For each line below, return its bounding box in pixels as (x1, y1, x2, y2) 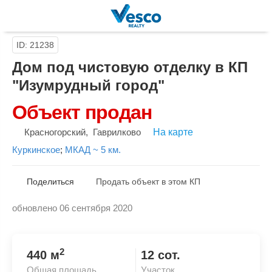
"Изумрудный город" (12, 77, 165, 93)
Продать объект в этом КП (96, 177, 200, 186)
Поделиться (27, 177, 74, 186)
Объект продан (12, 101, 152, 123)
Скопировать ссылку (39, 227, 120, 237)
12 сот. (141, 248, 180, 262)
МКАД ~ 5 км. (65, 144, 121, 155)
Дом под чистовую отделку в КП (12, 59, 248, 75)
